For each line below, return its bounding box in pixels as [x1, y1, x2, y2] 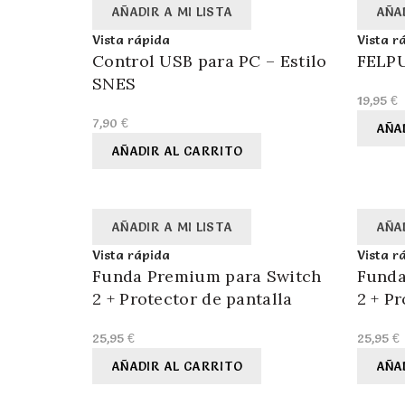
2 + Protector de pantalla [92, 288, 293, 310]
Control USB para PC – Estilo [92, 51, 327, 72]
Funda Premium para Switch [92, 266, 322, 287]
